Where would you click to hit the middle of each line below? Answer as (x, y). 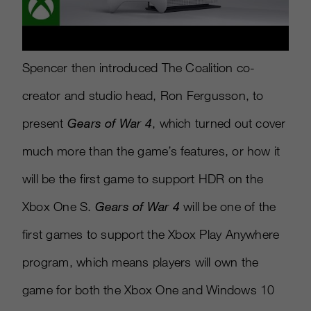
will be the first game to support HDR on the (143, 179)
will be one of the (228, 207)
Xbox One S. (59, 207)
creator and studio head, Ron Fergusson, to (143, 95)
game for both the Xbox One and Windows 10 (149, 290)
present (45, 123)
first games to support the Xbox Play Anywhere (151, 234)
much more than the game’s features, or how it (151, 151)
